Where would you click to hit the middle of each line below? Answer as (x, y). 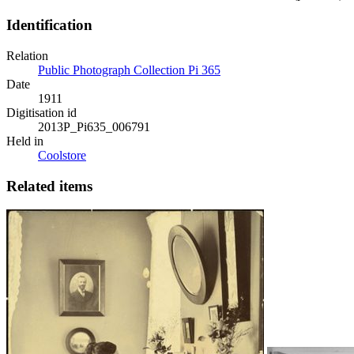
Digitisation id (41, 112)
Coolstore (62, 155)
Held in (25, 141)
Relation (27, 55)
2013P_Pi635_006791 (94, 126)
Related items (49, 186)
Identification (49, 25)
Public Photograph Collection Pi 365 (129, 70)
